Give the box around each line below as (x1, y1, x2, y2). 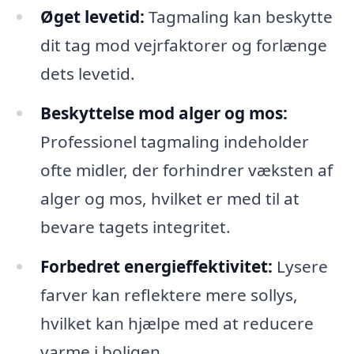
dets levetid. (40, 62, 135, 85)
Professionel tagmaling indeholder (40, 130, 309, 153)
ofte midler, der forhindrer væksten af (40, 159, 333, 182)
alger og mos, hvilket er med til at (40, 187, 299, 210)
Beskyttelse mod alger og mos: (40, 102, 288, 125)
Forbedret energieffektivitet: (40, 255, 273, 278)
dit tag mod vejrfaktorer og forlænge (40, 34, 327, 57)
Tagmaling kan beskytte (144, 6, 333, 28)
